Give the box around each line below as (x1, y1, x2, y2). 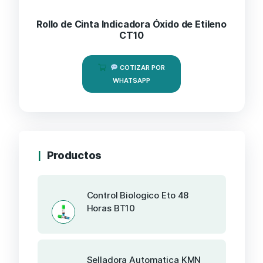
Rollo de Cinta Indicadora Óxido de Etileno (36, 18, 227, 30)
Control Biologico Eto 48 (86, 189, 189, 201)
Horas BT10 (86, 202, 136, 214)
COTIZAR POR (117, 63, 166, 72)
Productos (46, 149, 102, 161)
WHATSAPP (112, 76, 151, 85)
